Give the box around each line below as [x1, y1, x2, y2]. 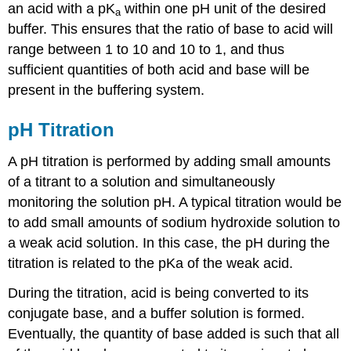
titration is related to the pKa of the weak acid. [8, 255, 294, 271]
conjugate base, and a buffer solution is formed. [8, 306, 306, 322]
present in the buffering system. [8, 81, 205, 98]
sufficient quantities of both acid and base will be [8, 61, 310, 78]
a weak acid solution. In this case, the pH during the [8, 234, 331, 251]
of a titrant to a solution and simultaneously [8, 173, 276, 190]
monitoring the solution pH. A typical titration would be [8, 194, 342, 210]
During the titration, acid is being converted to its [8, 285, 309, 302]
